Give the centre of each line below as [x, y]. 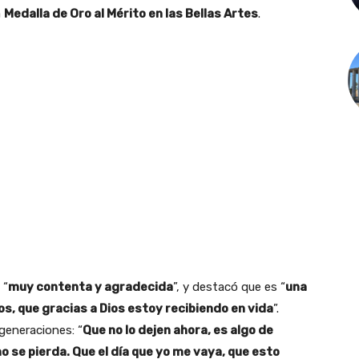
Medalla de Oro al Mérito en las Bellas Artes [131, 13]
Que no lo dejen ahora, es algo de [178, 330]
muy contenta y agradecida [91, 286]
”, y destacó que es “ [229, 286]
